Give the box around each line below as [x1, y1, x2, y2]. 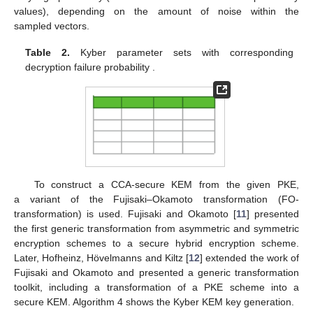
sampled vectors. [14, 20, 89, 31]
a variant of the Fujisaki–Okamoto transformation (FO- [14, 193, 299, 205]
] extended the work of [200, 252, 300, 263]
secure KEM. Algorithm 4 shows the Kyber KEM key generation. [14, 296, 294, 307]
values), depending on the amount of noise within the [14, 5, 299, 17]
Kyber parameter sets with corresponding [70, 46, 293, 58]
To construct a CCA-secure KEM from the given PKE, [34, 178, 299, 190]
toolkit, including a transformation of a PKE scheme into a [14, 281, 299, 293]
